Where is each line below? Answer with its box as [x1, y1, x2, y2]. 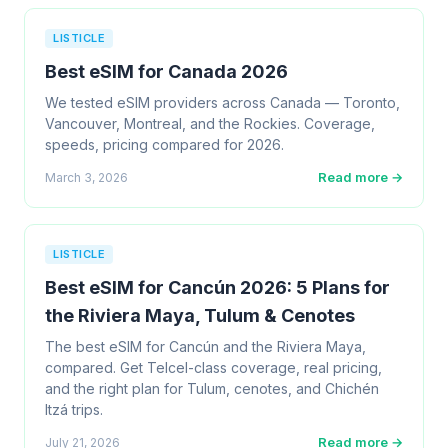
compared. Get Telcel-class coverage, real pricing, [45, 359, 382, 376]
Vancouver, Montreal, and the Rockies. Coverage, [45, 115, 375, 132]
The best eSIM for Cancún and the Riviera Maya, [45, 338, 366, 355]
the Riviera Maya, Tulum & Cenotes [45, 305, 355, 326]
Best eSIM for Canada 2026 [45, 61, 288, 82]
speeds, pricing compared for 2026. [45, 136, 284, 153]
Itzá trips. [45, 401, 103, 418]
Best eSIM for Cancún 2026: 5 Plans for [45, 277, 390, 298]
